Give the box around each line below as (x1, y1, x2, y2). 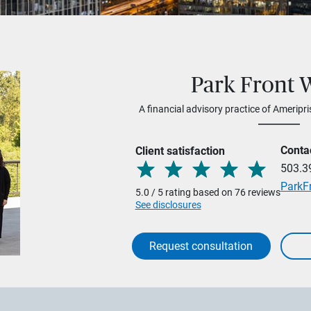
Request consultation (149, 239, 253, 253)
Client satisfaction (135, 144, 225, 158)
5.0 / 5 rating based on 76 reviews (135, 187, 280, 198)
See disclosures (135, 199, 201, 210)
